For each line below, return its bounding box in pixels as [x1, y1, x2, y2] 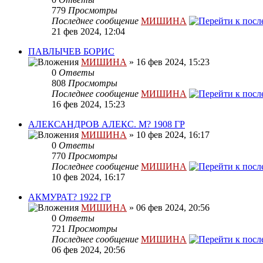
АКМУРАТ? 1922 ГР [28, 192, 111, 203]
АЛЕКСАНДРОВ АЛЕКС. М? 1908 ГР [28, 119, 185, 130]
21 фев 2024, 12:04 [52, 26, 125, 37]
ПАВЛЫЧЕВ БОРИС [28, 46, 114, 57]
